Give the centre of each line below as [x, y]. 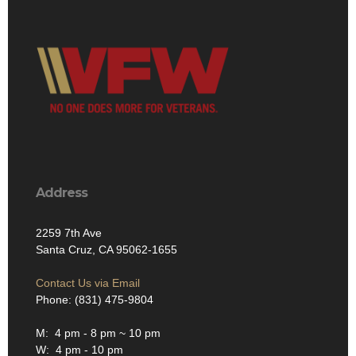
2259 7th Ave [69, 233]
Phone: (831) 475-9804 [95, 300]
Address [62, 193]
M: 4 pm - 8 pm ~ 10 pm [98, 333]
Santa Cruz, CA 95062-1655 [106, 250]
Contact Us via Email [88, 283]
